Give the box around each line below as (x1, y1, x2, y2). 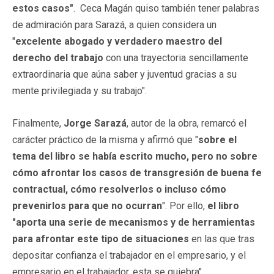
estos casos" (12, 2, 73, 14)
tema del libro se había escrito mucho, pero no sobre (12, 150, 257, 162)
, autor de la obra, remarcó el (127, 117, 246, 129)
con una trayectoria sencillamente (103, 51, 248, 64)
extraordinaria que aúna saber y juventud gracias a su (12, 68, 237, 80)
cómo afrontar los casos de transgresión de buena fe (12, 166, 262, 179)
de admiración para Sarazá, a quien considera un (12, 18, 217, 31)
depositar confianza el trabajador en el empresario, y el (12, 249, 246, 261)
